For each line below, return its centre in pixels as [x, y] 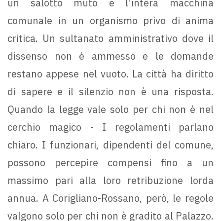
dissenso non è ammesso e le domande [110, 56]
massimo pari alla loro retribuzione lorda [110, 181]
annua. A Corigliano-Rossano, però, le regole [110, 198]
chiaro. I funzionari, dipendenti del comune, [110, 145]
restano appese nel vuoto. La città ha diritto [110, 74]
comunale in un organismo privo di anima [110, 21]
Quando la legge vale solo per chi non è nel [110, 110]
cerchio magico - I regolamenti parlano [110, 127]
